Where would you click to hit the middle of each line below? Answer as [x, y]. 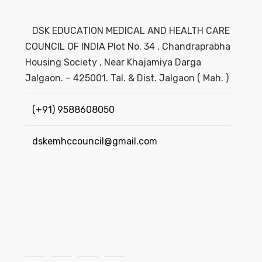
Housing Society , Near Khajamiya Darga [113, 63]
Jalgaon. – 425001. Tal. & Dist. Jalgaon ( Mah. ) [127, 78]
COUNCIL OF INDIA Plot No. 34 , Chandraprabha [127, 47]
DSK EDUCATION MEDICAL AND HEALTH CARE [131, 31]
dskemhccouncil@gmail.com [94, 142]
